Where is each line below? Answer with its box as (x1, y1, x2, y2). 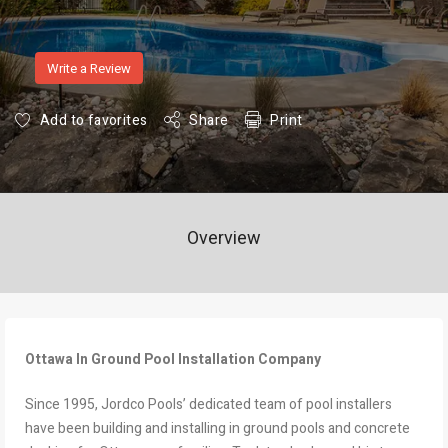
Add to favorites (40, 109, 148, 131)
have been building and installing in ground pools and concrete (25, 417, 410, 439)
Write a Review (47, 58, 131, 78)
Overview (187, 224, 261, 252)
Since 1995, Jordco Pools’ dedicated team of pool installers (25, 393, 392, 415)
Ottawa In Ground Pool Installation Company (25, 348, 321, 370)
